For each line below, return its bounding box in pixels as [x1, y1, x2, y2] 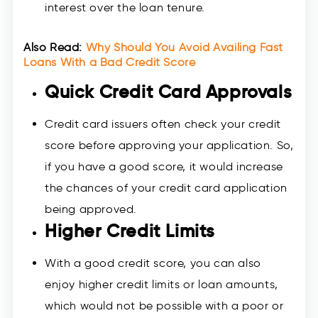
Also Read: [23, 40, 82, 55]
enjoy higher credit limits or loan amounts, [45, 278, 278, 292]
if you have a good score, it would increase [45, 160, 283, 174]
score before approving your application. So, [45, 138, 294, 153]
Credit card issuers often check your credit [45, 117, 281, 131]
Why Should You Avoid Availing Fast [85, 40, 284, 55]
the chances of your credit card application [45, 181, 287, 195]
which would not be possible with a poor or [45, 299, 284, 313]
